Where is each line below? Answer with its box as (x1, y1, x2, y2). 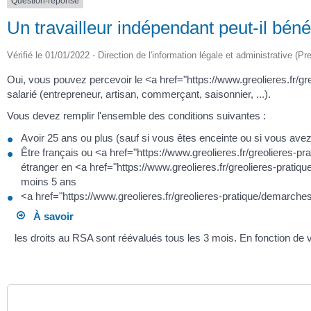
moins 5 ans (21, 175, 76, 187)
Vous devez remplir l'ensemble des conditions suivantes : (7, 110, 266, 121)
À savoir (25, 210, 74, 222)
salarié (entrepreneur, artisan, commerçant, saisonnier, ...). (7, 87, 271, 100)
